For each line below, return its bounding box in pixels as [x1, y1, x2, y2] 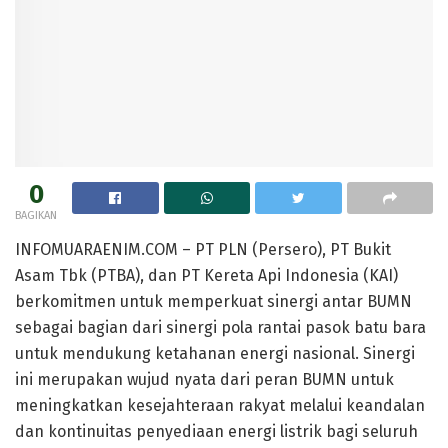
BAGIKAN [15, 209, 57, 223]
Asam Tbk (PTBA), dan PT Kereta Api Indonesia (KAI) [15, 266, 398, 286]
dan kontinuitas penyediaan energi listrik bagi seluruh [15, 422, 418, 442]
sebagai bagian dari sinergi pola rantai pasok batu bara [15, 318, 426, 338]
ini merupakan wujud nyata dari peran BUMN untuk [15, 370, 394, 390]
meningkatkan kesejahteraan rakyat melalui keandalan [15, 396, 425, 416]
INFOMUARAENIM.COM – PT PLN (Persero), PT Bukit [15, 240, 391, 260]
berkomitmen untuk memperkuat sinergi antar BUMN [15, 292, 412, 312]
